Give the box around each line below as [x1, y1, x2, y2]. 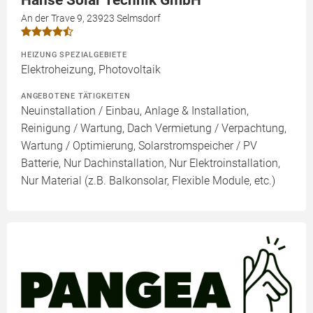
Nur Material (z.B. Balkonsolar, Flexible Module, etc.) [21, 174, 275, 188]
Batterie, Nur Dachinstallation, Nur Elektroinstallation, [21, 156, 280, 170]
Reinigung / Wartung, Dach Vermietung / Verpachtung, [21, 122, 286, 136]
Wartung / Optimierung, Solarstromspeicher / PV [21, 139, 257, 153]
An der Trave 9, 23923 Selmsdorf [21, 13, 161, 24]
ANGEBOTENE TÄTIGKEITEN [21, 91, 131, 101]
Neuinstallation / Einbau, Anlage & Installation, [21, 104, 249, 118]
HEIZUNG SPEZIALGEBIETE [21, 50, 127, 60]
